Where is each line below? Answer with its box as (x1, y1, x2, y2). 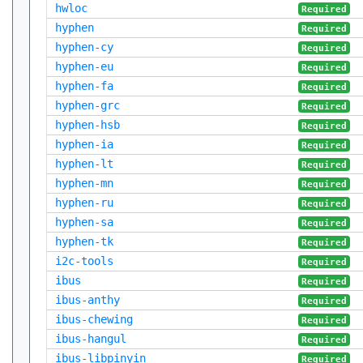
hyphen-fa (55, 79, 113, 92)
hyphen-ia (55, 138, 113, 151)
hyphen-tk (55, 235, 113, 248)
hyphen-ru (55, 196, 113, 209)
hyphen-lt (55, 157, 113, 170)
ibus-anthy (55, 293, 120, 306)
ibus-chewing (55, 313, 133, 326)
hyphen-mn (55, 177, 113, 190)
